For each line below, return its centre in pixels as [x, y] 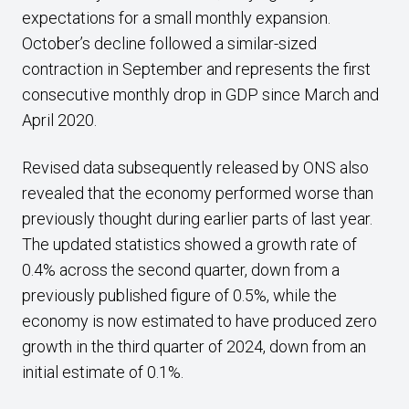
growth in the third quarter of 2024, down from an [194, 346]
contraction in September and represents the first [196, 69]
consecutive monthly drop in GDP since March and [200, 94]
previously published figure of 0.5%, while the [179, 295]
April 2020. [61, 120]
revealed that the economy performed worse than [198, 193]
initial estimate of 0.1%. [105, 372]
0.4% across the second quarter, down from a [181, 270]
